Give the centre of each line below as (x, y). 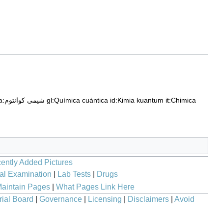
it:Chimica (181, 100)
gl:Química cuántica (77, 100)
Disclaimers (148, 199)
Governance (61, 199)
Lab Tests (74, 174)
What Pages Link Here (95, 187)
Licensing (105, 199)
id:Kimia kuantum (137, 100)
